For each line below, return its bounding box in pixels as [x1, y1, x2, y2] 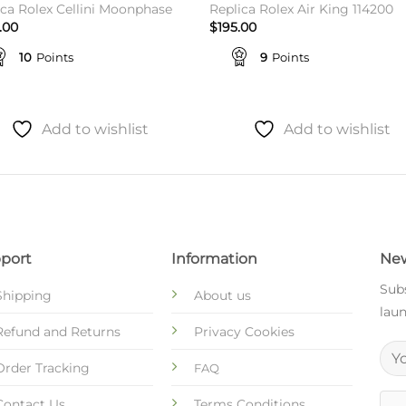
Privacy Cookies [193, 323, 295, 340]
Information [170, 249, 257, 267]
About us [193, 286, 251, 304]
